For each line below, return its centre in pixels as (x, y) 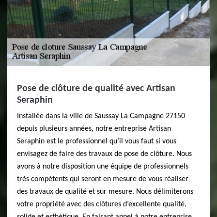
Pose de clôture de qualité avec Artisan (96, 89)
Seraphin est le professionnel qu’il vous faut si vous (97, 141)
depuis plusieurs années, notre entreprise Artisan (94, 129)
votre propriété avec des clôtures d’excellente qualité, (102, 204)
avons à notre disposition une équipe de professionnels (103, 167)
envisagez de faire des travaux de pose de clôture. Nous (104, 154)
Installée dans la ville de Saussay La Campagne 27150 (101, 116)
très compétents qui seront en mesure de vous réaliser (103, 179)
